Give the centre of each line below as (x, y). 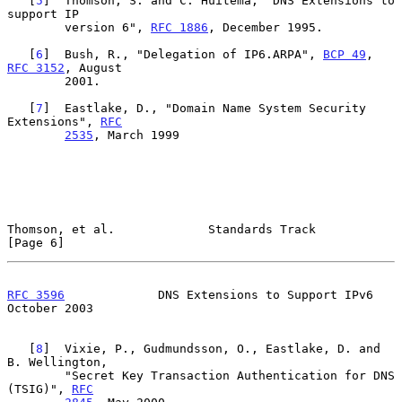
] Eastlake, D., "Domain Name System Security (205, 108)
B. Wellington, (57, 362)
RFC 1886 (179, 27)
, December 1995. (266, 27)
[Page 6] (36, 242)
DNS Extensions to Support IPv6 (219, 294)
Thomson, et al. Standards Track (162, 229)
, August (93, 67)
